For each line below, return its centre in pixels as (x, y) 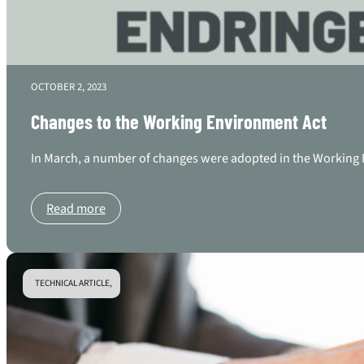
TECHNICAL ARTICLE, (74, 283)
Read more (76, 208)
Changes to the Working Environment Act (179, 122)
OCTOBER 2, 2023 (69, 87)
